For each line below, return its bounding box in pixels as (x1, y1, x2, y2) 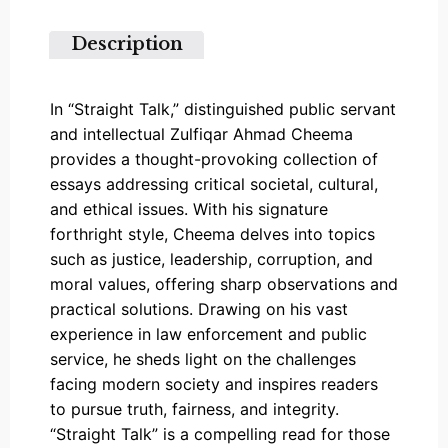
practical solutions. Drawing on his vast (50, 298, 348, 319)
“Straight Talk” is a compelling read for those (50, 423, 390, 444)
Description (70, 33, 183, 56)
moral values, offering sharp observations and (50, 273, 398, 294)
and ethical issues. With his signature (50, 198, 328, 219)
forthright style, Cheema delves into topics (50, 223, 375, 244)
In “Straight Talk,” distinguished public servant (50, 98, 396, 119)
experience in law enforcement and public (50, 323, 367, 344)
